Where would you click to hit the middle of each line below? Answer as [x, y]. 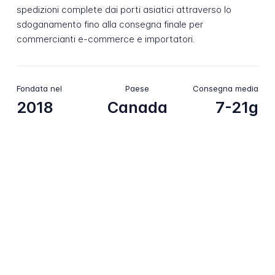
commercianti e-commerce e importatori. [105, 39]
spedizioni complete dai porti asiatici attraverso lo [124, 10]
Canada [137, 108]
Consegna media [226, 88]
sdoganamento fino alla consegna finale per [110, 25]
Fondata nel [39, 88]
